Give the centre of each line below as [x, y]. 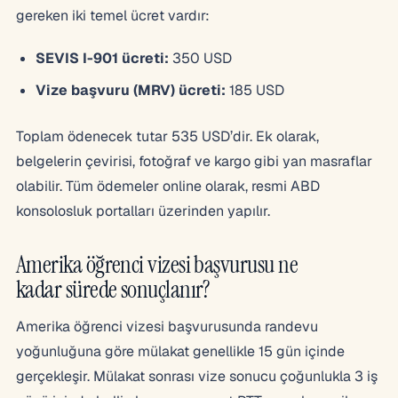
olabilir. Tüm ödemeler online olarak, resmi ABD [168, 186]
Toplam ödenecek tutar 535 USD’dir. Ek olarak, [167, 136]
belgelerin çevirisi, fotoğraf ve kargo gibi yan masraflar [194, 161]
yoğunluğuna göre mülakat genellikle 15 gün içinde [180, 351]
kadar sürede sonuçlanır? [113, 289]
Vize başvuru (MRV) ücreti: [131, 90]
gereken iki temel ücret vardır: [113, 15]
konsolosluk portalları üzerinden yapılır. [143, 211]
